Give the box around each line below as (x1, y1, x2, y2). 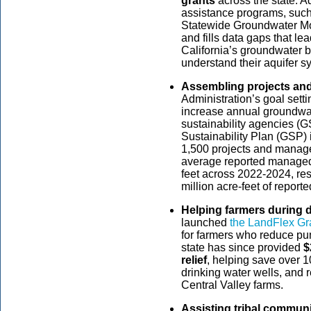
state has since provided (181, 241, 303, 253)
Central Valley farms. (181, 278, 283, 291)
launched (181, 216, 230, 228)
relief (181, 253, 207, 266)
